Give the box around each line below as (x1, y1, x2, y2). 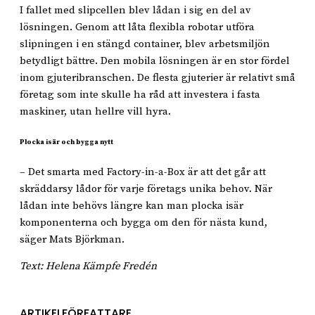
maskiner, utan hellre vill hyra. (20, 104, 171, 118)
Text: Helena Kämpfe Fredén (20, 259, 157, 273)
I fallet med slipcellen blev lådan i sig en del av (20, 3, 251, 17)
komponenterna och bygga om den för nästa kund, (20, 216, 267, 230)
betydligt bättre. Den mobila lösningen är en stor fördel (20, 53, 290, 67)
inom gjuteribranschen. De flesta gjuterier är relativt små (20, 70, 295, 84)
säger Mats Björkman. (20, 233, 124, 247)
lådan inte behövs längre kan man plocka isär (20, 199, 243, 213)
